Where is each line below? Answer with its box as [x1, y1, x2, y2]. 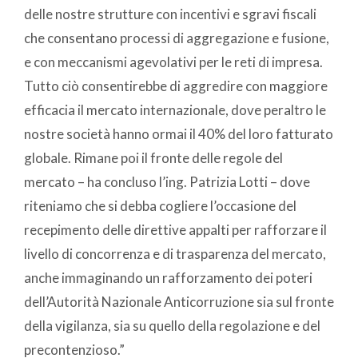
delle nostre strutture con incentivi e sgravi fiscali [24, 6, 316, 23]
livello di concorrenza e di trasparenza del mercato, [24, 245, 326, 263]
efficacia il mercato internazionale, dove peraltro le [24, 101, 326, 119]
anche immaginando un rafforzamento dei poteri [24, 269, 312, 287]
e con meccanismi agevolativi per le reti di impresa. [24, 54, 323, 71]
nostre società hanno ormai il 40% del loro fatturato [24, 125, 333, 143]
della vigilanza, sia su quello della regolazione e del [24, 317, 320, 335]
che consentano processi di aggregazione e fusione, [24, 30, 329, 47]
